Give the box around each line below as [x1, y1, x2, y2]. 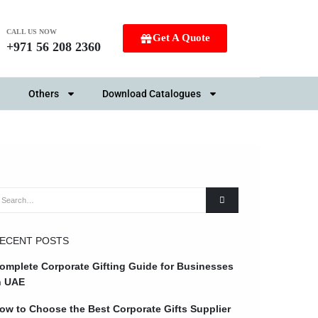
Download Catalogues [102, 88, 201, 100]
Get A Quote [152, 32, 210, 44]
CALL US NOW [6, 27, 57, 35]
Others [28, 88, 59, 100]
